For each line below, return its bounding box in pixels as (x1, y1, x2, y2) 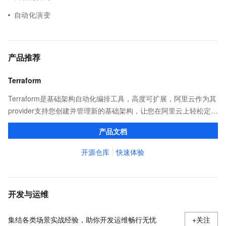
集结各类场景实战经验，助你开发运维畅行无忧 (8, 214, 156, 224)
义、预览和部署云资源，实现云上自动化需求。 (8, 118, 156, 128)
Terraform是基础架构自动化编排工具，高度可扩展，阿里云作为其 (8, 93, 216, 103)
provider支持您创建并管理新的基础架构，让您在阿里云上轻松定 (8, 105, 211, 116)
